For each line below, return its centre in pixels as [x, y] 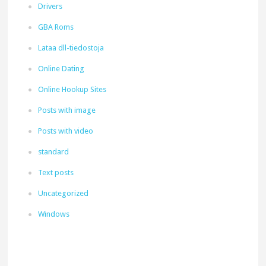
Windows [54, 214]
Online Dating [61, 69]
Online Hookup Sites [72, 89]
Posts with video [66, 131]
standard [54, 152]
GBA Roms [56, 27]
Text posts [56, 172]
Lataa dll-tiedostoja [71, 48]
